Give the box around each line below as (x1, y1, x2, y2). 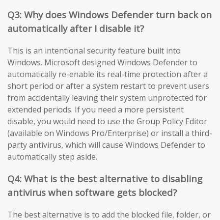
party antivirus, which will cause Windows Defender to (7, 139, 205, 151)
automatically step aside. (7, 151, 97, 163)
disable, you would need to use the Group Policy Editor (7, 116, 207, 127)
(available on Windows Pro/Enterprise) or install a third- (7, 128, 212, 139)
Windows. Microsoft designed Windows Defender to (7, 57, 197, 68)
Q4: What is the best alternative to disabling (7, 172, 202, 185)
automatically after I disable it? (7, 22, 144, 35)
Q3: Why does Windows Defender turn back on (7, 8, 212, 21)
